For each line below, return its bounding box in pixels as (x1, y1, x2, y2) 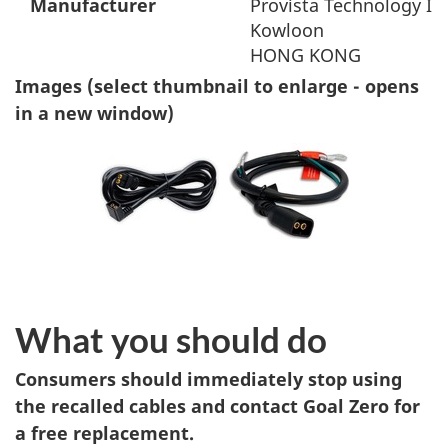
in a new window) (15, 100, 174, 125)
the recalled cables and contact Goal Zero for (15, 394, 420, 418)
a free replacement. (15, 421, 194, 445)
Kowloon (250, 17, 324, 42)
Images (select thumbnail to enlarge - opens (15, 73, 419, 98)
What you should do (15, 318, 327, 360)
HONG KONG (250, 42, 361, 67)
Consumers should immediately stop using (15, 367, 402, 391)
